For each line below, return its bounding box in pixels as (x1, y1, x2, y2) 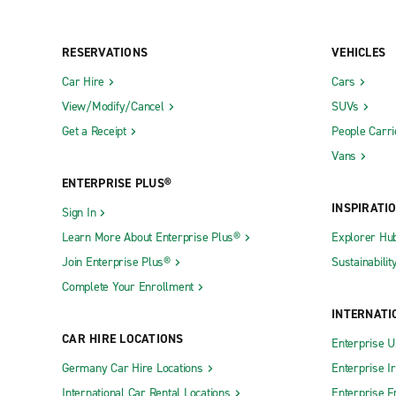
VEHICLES (331, 44, 385, 62)
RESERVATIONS (62, 44, 148, 62)
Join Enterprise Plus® (62, 254, 171, 271)
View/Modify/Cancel (62, 98, 164, 116)
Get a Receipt (62, 123, 126, 141)
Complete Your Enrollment (62, 278, 194, 296)
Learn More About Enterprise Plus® (62, 229, 240, 247)
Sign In (62, 204, 96, 222)
